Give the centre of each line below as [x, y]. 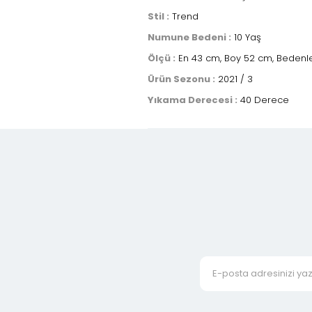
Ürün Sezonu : [181, 79]
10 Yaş [246, 37]
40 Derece [263, 100]
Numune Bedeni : [189, 37]
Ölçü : [162, 58]
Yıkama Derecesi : [193, 100]
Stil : [158, 16]
